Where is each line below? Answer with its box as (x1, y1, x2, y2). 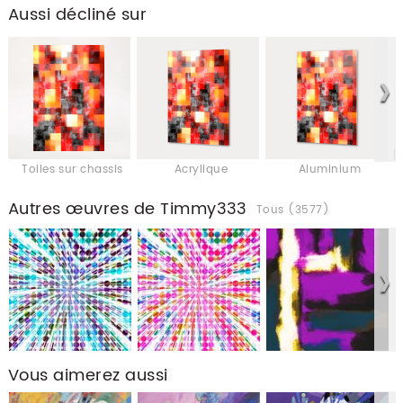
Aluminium (298, 161, 362, 179)
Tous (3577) (255, 201, 330, 219)
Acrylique (174, 161, 228, 179)
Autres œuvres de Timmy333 (7, 196, 247, 223)
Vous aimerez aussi (7, 362, 168, 389)
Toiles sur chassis (22, 161, 123, 179)
